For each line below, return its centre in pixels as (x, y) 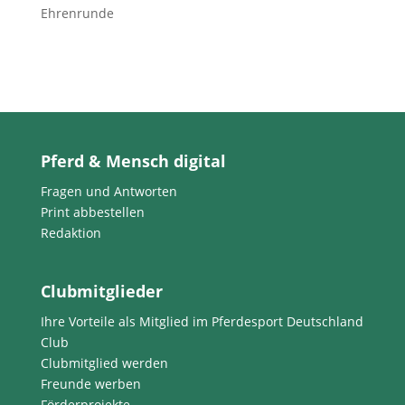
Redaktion (71, 233)
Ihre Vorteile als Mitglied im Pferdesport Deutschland (202, 321)
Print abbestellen (92, 212)
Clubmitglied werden (104, 363)
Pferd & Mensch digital (133, 161)
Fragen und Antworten (108, 192)
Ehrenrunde (77, 14)
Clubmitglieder (101, 291)
